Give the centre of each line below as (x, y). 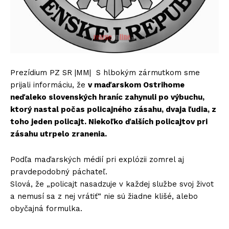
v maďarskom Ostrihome (136, 85)
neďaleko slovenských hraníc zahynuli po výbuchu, (107, 97)
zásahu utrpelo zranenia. (59, 134)
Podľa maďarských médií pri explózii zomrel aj (97, 159)
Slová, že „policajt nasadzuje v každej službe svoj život (112, 184)
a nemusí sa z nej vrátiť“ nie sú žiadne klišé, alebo (104, 196)
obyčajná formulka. (46, 208)
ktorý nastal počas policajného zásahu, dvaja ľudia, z (113, 109)
